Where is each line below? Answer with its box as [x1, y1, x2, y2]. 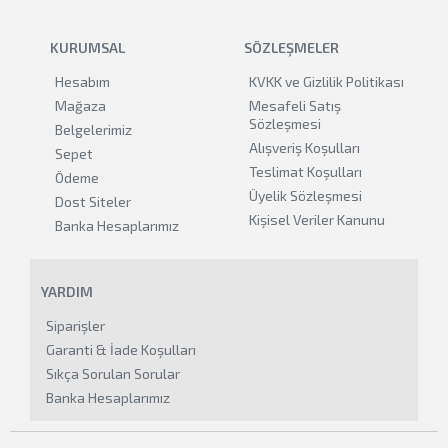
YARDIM [41, 283, 93, 300]
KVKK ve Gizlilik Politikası [249, 73, 404, 90]
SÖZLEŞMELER [244, 39, 339, 56]
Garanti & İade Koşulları [46, 341, 196, 358]
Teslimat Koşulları [249, 163, 362, 180]
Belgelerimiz [55, 121, 132, 138]
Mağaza [55, 97, 106, 114]
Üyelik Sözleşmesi [249, 187, 362, 204]
